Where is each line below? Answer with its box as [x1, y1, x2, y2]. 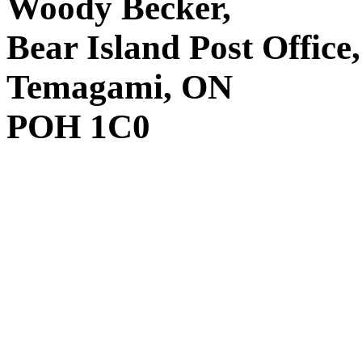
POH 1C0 [6, 107, 150, 146]
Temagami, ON [6, 68, 233, 107]
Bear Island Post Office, [6, 28, 360, 67]
